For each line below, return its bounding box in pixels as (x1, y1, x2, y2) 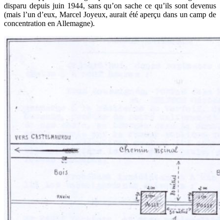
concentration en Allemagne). (4, 19, 95, 27)
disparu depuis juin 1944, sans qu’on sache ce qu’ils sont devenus (4, 1, 216, 10)
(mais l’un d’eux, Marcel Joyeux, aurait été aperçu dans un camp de (4, 10, 216, 19)
